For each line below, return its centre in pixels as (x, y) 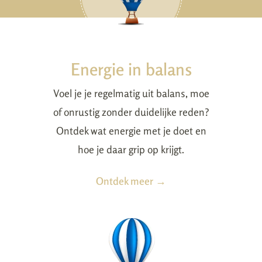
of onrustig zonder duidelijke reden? (131, 112)
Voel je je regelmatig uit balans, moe (131, 93)
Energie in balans (131, 69)
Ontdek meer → (131, 181)
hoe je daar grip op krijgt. (131, 149)
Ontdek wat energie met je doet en (131, 130)
